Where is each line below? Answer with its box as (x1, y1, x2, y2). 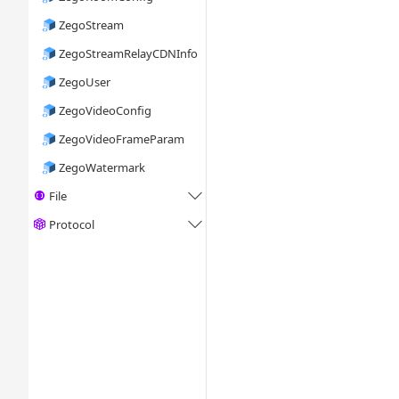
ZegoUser (59, 74, 111, 90)
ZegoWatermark (59, 159, 146, 175)
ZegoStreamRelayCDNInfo (59, 45, 199, 61)
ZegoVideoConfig (59, 102, 152, 118)
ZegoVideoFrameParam (59, 131, 185, 147)
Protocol (49, 216, 94, 232)
